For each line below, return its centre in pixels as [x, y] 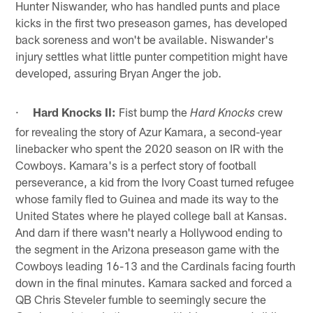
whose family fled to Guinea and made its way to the [147, 198]
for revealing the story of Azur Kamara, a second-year [149, 131]
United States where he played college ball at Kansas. [152, 215]
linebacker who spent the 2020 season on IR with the [150, 148]
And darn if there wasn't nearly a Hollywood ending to [149, 232]
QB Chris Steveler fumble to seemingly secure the [141, 299]
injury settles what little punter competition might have [152, 56]
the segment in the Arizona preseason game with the [148, 248]
